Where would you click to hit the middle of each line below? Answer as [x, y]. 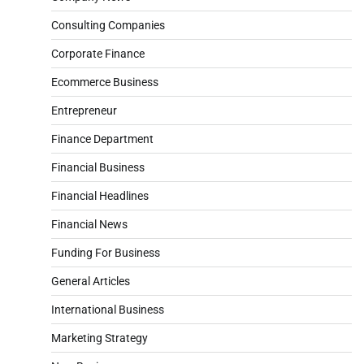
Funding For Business [106, 252]
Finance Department [102, 139]
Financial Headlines [100, 195]
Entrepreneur [84, 110]
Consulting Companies [108, 25]
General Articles [91, 281]
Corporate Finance [98, 53]
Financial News [89, 224]
